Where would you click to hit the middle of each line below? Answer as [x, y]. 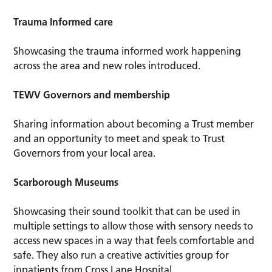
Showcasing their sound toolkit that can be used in [127, 212]
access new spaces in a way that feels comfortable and [134, 241]
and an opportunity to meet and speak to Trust [119, 139]
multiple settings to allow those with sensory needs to [134, 226]
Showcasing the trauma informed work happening [127, 51]
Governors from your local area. [85, 153]
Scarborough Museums [66, 182]
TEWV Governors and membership [92, 95]
